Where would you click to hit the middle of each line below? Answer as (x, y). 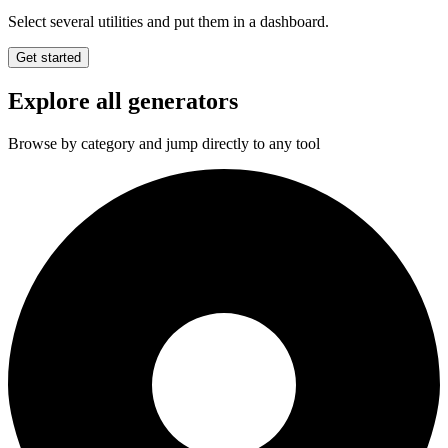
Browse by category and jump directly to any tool (164, 144)
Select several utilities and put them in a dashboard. (168, 22)
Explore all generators (123, 101)
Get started (48, 58)
